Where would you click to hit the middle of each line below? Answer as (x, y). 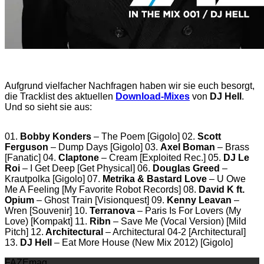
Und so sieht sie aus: (48, 107)
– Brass (232, 147)
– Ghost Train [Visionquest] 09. (99, 200)
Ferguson (27, 147)
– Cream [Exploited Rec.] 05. (160, 157)
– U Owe (226, 179)
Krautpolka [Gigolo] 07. (52, 179)
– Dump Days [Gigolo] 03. (104, 147)
